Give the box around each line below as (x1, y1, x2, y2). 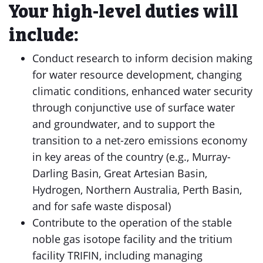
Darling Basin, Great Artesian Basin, (32, 166, 207, 180)
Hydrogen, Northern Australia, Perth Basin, (32, 183, 242, 197)
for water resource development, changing (32, 68, 242, 82)
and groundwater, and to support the (32, 117, 215, 131)
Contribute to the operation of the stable (32, 215, 232, 230)
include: (9, 19, 79, 47)
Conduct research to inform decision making (32, 51, 252, 65)
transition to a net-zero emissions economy (32, 133, 247, 147)
